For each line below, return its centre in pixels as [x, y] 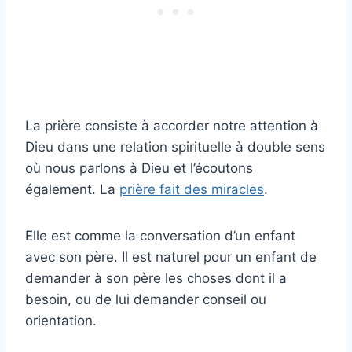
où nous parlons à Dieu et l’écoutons [139, 168]
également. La [72, 189]
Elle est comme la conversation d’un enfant [160, 235]
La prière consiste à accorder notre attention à [172, 125]
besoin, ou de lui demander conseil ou [146, 299]
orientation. [61, 320]
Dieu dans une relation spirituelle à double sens [175, 147]
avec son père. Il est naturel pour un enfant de [171, 257]
